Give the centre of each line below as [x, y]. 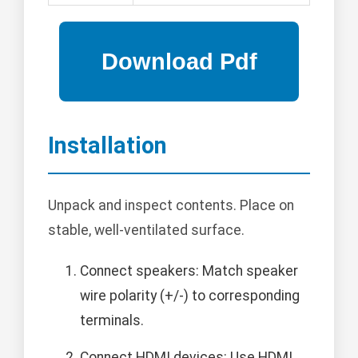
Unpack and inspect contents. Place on [171, 206]
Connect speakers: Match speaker [189, 271]
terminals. [112, 321]
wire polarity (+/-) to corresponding [190, 296]
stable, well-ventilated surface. [146, 231]
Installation [107, 146]
